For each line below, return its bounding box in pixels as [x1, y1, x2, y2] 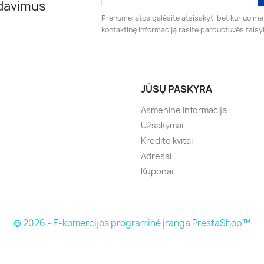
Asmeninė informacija [141, 104, 227, 115]
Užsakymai [141, 120, 183, 131]
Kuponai [141, 166, 173, 177]
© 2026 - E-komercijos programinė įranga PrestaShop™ [14, 217, 250, 229]
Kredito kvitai [141, 135, 193, 146]
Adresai [141, 150, 171, 161]
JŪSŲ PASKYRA [141, 82, 212, 95]
